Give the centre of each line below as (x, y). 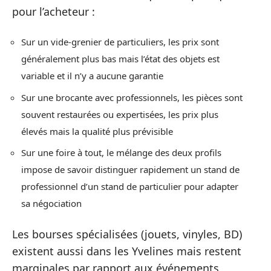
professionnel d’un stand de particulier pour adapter (130, 187)
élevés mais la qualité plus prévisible (97, 131)
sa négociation (51, 204)
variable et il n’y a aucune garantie (92, 76)
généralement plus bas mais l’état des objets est (120, 59)
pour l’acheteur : (54, 11)
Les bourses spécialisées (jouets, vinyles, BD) (127, 234)
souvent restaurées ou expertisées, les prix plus (120, 114)
